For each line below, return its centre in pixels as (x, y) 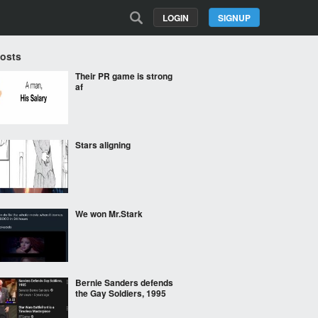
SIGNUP (234, 18)
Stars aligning (103, 145)
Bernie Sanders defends (124, 283)
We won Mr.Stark (109, 214)
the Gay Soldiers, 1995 (121, 293)
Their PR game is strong (124, 76)
